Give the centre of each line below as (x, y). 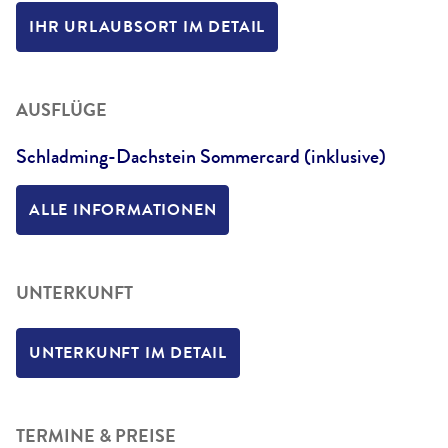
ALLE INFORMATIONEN (123, 210)
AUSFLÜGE (61, 109)
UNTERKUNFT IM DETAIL (128, 353)
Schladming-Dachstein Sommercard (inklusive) (201, 156)
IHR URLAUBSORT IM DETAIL (147, 27)
